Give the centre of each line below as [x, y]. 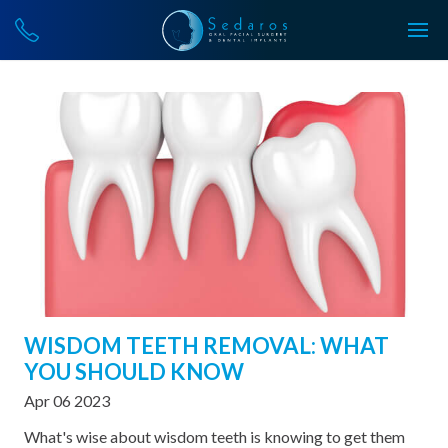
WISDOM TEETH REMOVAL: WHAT [206, 345]
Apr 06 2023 [67, 400]
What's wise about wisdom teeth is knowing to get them [214, 436]
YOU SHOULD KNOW [134, 371]
